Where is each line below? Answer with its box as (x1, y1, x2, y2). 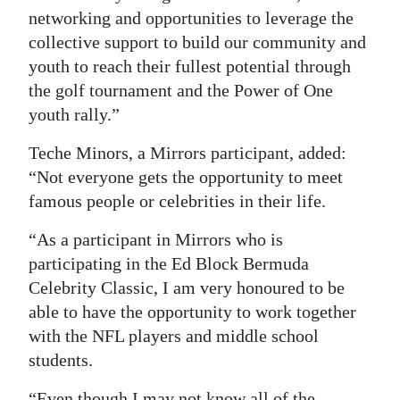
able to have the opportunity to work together (29, 301, 356, 321)
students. (29, 349, 93, 370)
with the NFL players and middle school (29, 325, 319, 346)
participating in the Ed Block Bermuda (29, 253, 309, 273)
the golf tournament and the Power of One (29, 79, 333, 100)
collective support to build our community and (29, 31, 366, 52)
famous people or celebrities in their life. (29, 190, 326, 211)
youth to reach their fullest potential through (29, 55, 351, 76)
